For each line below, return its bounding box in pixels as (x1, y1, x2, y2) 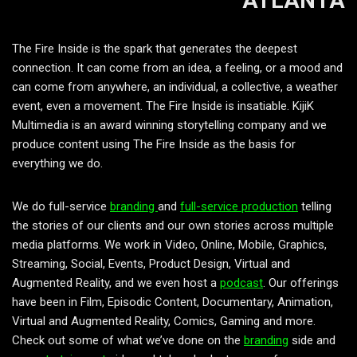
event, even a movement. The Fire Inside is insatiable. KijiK (12, 99, 314, 113)
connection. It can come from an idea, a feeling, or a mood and (12, 61, 343, 75)
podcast (220, 276, 263, 290)
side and (288, 333, 335, 347)
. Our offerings (263, 276, 339, 290)
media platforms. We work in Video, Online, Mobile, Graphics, (12, 237, 327, 252)
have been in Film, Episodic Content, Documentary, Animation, (12, 295, 333, 309)
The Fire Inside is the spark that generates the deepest (12, 41, 297, 56)
